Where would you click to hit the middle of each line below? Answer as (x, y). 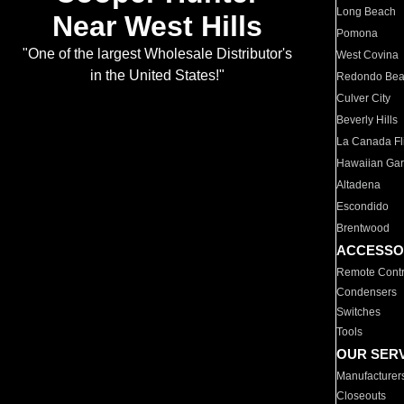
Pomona (358, 33)
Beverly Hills (367, 120)
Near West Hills (157, 27)
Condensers (367, 292)
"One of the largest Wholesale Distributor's (157, 54)
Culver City (364, 98)
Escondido (363, 207)
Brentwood (363, 228)
